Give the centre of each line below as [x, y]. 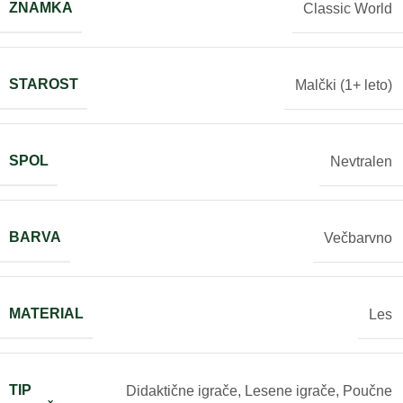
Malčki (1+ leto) [344, 85]
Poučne [367, 390]
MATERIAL [46, 314]
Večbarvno [358, 237]
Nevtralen [361, 161]
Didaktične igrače [182, 390]
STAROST [44, 85]
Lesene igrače [290, 390]
